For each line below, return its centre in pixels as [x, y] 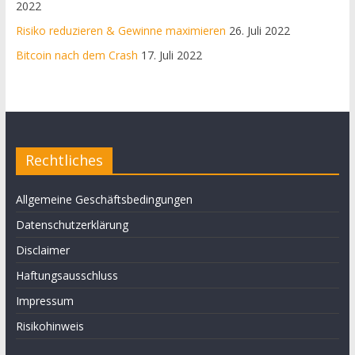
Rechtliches [64, 160]
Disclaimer [42, 250]
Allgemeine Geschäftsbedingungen [104, 199]
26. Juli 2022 [259, 30]
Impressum [44, 300]
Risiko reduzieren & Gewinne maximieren [120, 30]
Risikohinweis [50, 326]
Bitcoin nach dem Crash [76, 55]
